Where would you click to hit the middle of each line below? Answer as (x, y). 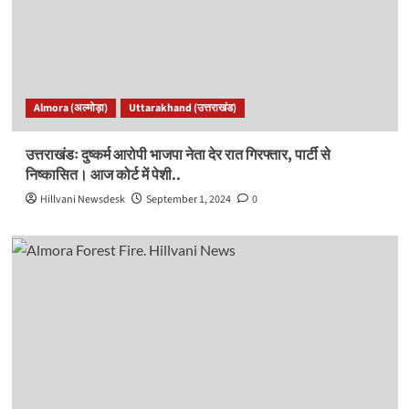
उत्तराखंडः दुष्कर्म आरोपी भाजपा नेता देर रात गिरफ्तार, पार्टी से (178, 156)
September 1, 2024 (188, 200)
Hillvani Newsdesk (82, 200)
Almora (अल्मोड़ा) (70, 109)
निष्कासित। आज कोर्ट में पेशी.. (103, 176)
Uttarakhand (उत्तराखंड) (182, 109)
